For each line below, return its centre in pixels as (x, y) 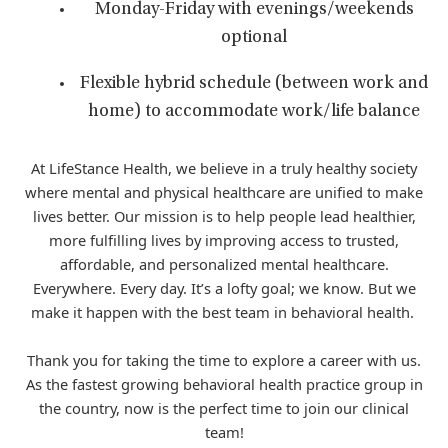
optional (254, 38)
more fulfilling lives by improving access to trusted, (224, 240)
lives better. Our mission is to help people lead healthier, (224, 216)
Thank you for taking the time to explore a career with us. (224, 360)
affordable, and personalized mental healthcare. (224, 264)
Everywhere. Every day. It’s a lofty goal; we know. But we (224, 288)
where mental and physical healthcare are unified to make (224, 192)
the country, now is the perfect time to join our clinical (224, 408)
